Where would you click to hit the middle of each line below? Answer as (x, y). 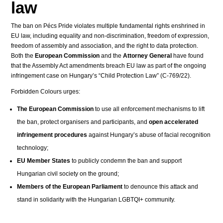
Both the (23, 56)
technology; (33, 148)
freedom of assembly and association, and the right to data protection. (105, 46)
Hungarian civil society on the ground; (68, 174)
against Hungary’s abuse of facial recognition (149, 135)
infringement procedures (52, 135)
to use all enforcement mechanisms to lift (149, 109)
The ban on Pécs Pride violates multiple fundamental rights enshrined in (108, 26)
